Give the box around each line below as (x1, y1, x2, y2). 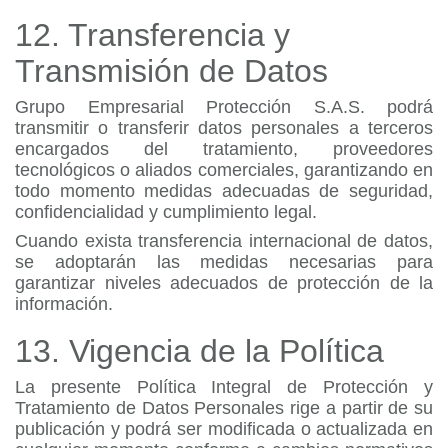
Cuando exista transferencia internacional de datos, (15, 231, 433, 251)
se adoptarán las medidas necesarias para (15, 252, 433, 272)
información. (15, 294, 113, 314)
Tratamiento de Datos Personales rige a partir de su (15, 398, 433, 418)
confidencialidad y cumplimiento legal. (15, 202, 317, 222)
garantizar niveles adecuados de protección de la (15, 273, 433, 293)
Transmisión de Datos (15, 53, 328, 89)
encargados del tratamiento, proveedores (15, 139, 433, 159)
